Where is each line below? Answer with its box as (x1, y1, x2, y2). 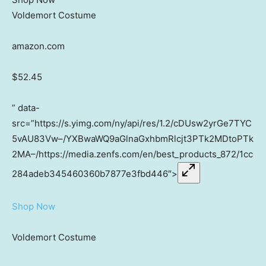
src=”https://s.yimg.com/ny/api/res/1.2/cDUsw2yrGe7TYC (12, 118, 252, 129)
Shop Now (12, 201, 55, 213)
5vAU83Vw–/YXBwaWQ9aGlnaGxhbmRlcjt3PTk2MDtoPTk (12, 133, 254, 145)
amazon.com (12, 40, 65, 52)
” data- (12, 102, 40, 114)
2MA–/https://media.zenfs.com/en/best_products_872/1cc (12, 148, 253, 160)
